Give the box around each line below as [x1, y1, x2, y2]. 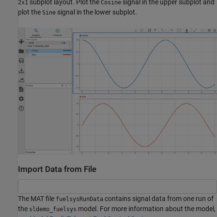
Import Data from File [18, 164, 96, 174]
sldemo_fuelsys [29, 206, 77, 213]
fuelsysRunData [56, 196, 103, 203]
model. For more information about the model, [77, 205, 216, 213]
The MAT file [18, 195, 56, 203]
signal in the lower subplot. [56, 8, 137, 16]
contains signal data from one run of [103, 195, 214, 203]
